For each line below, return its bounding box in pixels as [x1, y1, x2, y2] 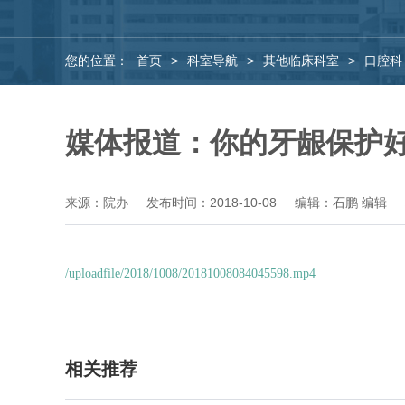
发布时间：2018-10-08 [146, 195, 277, 210]
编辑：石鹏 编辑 [295, 195, 387, 210]
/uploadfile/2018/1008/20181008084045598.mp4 [65, 267, 316, 280]
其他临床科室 [263, 53, 339, 68]
